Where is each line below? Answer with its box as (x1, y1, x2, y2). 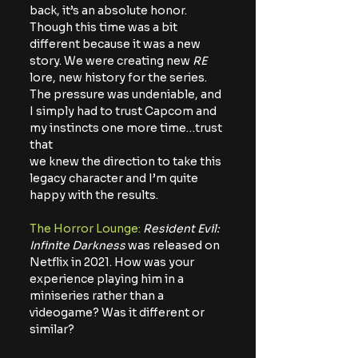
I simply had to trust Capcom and (30, 104, 219, 119)
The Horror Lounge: (30, 221, 141, 237)
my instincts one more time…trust (30, 121, 225, 136)
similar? (30, 322, 74, 337)
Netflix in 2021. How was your (30, 255, 197, 270)
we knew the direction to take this (30, 154, 224, 169)
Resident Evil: (143, 221, 222, 237)
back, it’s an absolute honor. (30, 3, 189, 18)
